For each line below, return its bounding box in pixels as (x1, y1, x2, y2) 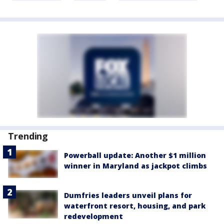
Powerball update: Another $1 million (64, 150, 206, 160)
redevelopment (64, 211, 123, 221)
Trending (8, 130, 48, 142)
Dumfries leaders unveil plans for (64, 190, 192, 200)
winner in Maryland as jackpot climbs (64, 161, 207, 171)
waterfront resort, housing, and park (64, 201, 205, 211)
